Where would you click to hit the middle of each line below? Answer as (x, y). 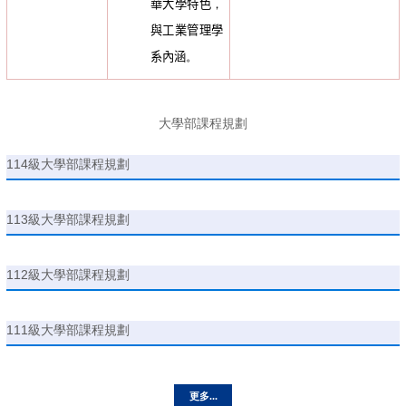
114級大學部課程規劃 (68, 164)
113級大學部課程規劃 (68, 220)
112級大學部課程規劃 (68, 275)
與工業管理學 (187, 31)
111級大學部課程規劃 (68, 330)
